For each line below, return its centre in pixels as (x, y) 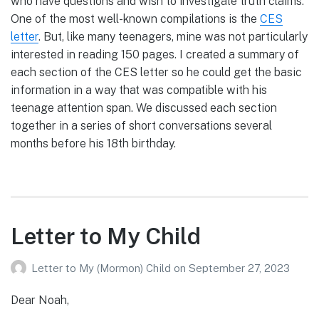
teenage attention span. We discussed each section (144, 108)
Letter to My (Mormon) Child (103, 268)
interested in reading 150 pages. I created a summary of (155, 54)
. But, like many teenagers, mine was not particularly (173, 36)
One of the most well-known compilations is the (135, 19)
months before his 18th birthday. (93, 143)
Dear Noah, (40, 300)
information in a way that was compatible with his (139, 90)
